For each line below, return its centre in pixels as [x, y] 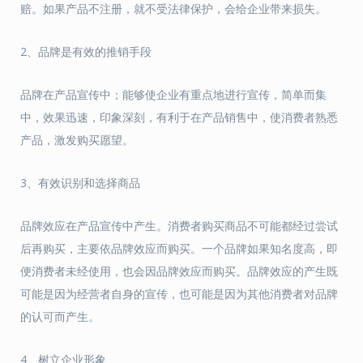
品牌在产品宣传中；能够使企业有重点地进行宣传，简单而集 [173, 94]
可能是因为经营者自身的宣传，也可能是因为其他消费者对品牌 [179, 294]
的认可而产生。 [60, 316]
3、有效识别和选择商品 [80, 183]
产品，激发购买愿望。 [77, 140]
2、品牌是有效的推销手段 [86, 51]
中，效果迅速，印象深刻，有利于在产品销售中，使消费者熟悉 [179, 117]
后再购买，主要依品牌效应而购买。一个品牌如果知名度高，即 [179, 248]
